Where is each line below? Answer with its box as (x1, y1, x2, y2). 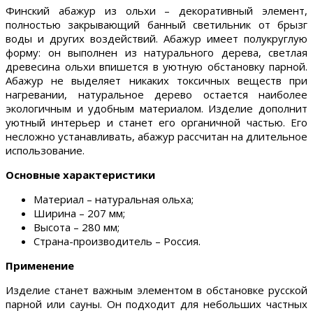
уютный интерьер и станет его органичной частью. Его (6, 115, 307, 130)
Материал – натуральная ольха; (34, 192, 194, 207)
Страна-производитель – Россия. (34, 234, 201, 249)
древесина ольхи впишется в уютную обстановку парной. (6, 59, 307, 74)
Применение (6, 259, 74, 273)
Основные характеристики (6, 168, 155, 182)
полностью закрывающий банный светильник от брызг (6, 17, 307, 32)
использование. (6, 143, 85, 158)
